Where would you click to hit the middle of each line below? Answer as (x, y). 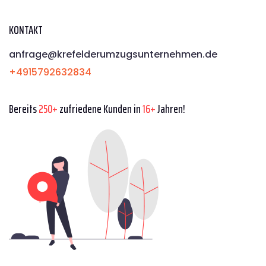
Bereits (24, 108)
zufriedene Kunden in (100, 108)
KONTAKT (26, 29)
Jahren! (170, 108)
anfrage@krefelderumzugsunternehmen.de (113, 54)
